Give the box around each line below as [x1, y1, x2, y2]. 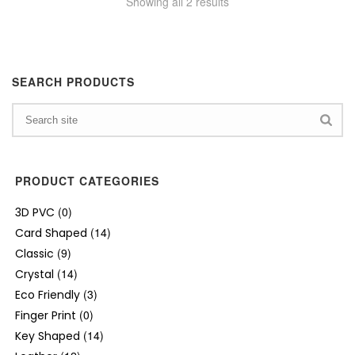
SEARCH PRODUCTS [12, 73, 135, 90]
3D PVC [15, 204, 55, 220]
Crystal [15, 265, 54, 282]
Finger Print [15, 307, 76, 323]
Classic [15, 245, 54, 261]
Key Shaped [15, 327, 80, 344]
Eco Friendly [15, 286, 80, 303]
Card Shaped [15, 224, 87, 241]
